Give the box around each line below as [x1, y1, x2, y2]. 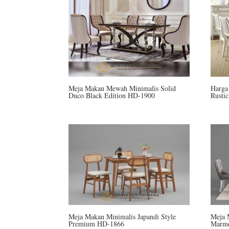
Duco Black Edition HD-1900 [68, 90, 155, 100]
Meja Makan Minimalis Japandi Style [68, 211, 176, 221]
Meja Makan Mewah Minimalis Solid [68, 83, 176, 93]
